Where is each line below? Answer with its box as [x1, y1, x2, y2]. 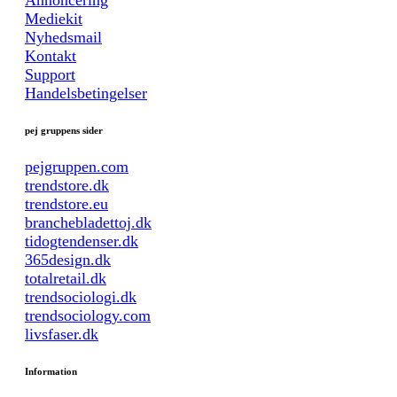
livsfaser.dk [25, 325, 98, 344]
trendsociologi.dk [25, 288, 136, 307]
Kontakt [25, 47, 76, 66]
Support [25, 66, 75, 84]
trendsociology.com [25, 307, 151, 325]
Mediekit [25, 10, 82, 28]
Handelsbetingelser [25, 84, 147, 103]
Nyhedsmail [25, 28, 102, 47]
